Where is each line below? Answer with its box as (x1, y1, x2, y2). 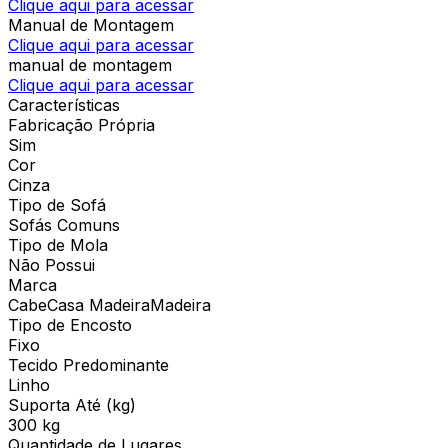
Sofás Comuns (8, 214, 120, 235)
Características (8, 94, 120, 115)
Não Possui (8, 254, 95, 275)
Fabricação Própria (8, 114, 155, 135)
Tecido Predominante (8, 354, 169, 375)
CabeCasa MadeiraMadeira (8, 294, 211, 315)
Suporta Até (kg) (8, 394, 136, 415)
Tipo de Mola (8, 234, 108, 255)
